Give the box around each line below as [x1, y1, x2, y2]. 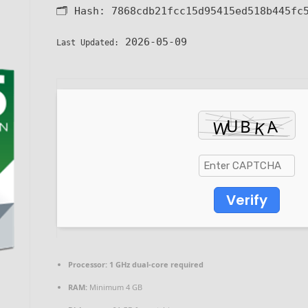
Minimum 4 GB [87, 282, 142, 293]
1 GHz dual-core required [107, 259, 203, 270]
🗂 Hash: [56, 5, 111, 18]
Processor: [68, 259, 107, 270]
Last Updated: [56, 38, 119, 48]
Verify [225, 190, 267, 210]
